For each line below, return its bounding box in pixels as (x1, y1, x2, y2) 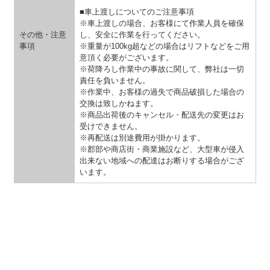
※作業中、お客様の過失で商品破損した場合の (80, 87, 244, 96)
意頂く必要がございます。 (80, 52, 174, 62)
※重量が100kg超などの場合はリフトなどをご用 (80, 41, 250, 51)
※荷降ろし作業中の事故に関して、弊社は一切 (80, 64, 244, 74)
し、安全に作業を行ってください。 (80, 30, 205, 39)
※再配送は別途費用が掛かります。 (80, 133, 205, 142)
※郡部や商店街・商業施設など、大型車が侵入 (80, 144, 244, 154)
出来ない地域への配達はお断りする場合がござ (80, 155, 244, 165)
